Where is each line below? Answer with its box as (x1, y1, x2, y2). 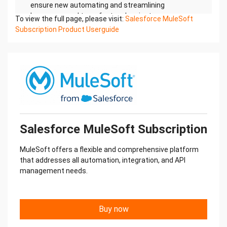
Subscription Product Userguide (15, 25, 119, 33)
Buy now (98, 204, 129, 214)
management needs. (20, 167, 88, 175)
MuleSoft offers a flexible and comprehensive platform (20, 145, 199, 154)
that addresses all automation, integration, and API (20, 156, 185, 164)
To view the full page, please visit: (15, 15, 125, 23)
